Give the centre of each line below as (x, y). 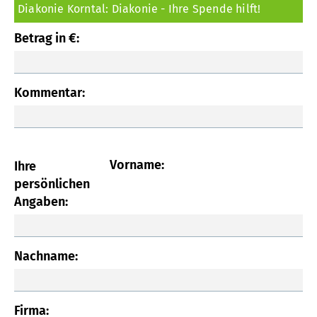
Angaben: (41, 201)
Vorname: (137, 165)
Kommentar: (50, 92)
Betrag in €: (47, 38)
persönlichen (52, 184)
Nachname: (46, 256)
